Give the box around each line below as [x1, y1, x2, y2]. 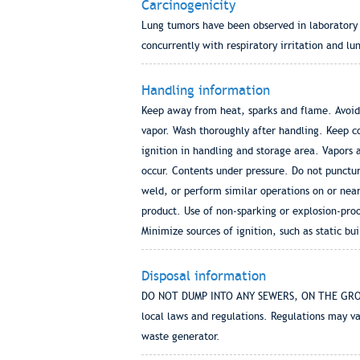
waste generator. [141, 330, 220, 342]
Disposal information [141, 268, 266, 284]
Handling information [141, 82, 270, 98]
